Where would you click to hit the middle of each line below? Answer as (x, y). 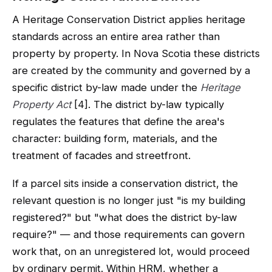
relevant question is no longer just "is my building (129, 200)
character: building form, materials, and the (115, 138)
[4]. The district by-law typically (148, 104)
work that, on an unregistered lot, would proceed (131, 251)
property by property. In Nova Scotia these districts (136, 53)
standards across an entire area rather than (116, 36)
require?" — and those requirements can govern (128, 234)
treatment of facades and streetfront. (101, 155)
